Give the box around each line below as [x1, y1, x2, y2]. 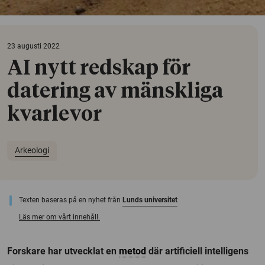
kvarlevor [7, 104, 102, 125]
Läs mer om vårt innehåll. [19, 212, 100, 221]
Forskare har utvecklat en [7, 245, 119, 257]
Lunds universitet [122, 195, 177, 204]
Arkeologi [14, 146, 49, 156]
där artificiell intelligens [146, 245, 248, 257]
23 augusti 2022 [7, 41, 60, 50]
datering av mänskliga [7, 81, 223, 102]
